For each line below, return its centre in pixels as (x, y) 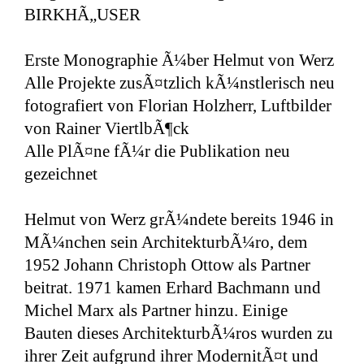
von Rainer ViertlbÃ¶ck (107, 129)
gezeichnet (61, 174)
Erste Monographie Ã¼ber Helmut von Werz (179, 61)
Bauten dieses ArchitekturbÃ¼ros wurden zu (179, 334)
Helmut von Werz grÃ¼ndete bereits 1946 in (179, 220)
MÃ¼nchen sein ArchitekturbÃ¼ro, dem (166, 243)
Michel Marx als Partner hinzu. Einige (156, 311)
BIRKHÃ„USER (82, 15)
